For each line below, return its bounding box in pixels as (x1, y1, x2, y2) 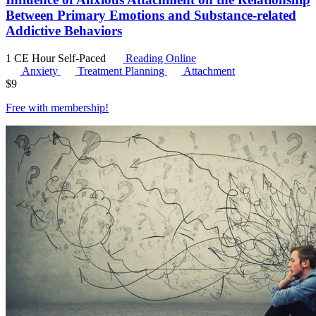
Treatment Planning (78, 64, 167, 77)
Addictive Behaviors (6, 23, 122, 38)
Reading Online (123, 51, 196, 64)
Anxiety (22, 64, 61, 77)
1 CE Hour (6, 51, 58, 64)
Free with (6, 101, 51, 114)
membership (51, 101, 105, 114)
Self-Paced (58, 51, 109, 64)
